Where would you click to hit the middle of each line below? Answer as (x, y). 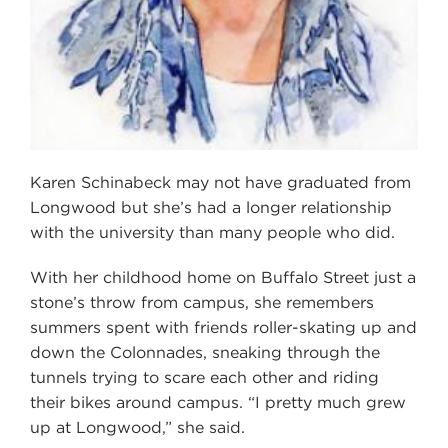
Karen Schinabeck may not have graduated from (220, 182)
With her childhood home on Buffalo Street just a (223, 277)
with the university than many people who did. (212, 232)
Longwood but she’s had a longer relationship (211, 207)
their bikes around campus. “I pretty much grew (218, 402)
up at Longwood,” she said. (137, 427)
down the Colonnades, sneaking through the (205, 352)
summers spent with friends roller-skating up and (223, 327)
